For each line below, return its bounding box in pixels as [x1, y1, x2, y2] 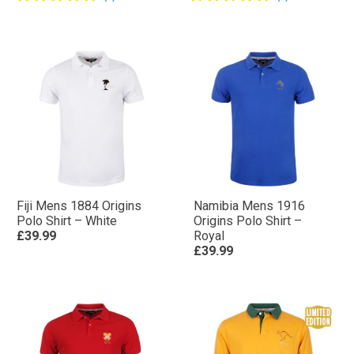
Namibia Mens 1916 [194, 222, 305, 237]
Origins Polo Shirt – [194, 237, 302, 252]
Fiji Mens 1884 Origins [17, 222, 141, 237]
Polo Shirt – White [17, 237, 117, 252]
